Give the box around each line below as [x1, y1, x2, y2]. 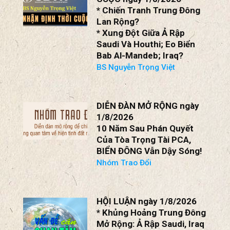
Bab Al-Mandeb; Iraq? [97, 50, 184, 61]
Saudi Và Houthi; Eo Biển [97, 39, 196, 49]
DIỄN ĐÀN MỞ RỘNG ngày [97, 100, 200, 111]
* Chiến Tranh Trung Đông [97, 5, 201, 15]
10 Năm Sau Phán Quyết [97, 123, 194, 133]
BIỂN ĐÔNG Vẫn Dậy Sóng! [97, 145, 203, 156]
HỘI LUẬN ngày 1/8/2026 [97, 196, 197, 206]
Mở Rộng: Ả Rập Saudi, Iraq [97, 218, 205, 229]
